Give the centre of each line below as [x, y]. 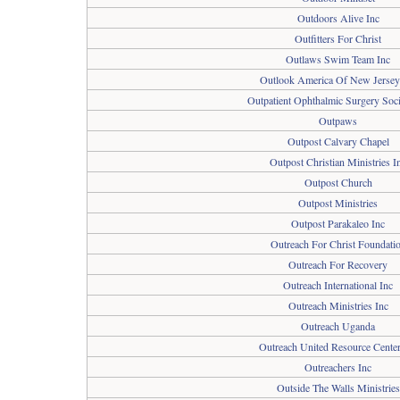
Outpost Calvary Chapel [338, 141]
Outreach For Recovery [338, 264]
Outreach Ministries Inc [338, 305]
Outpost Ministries [338, 203]
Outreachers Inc [338, 367]
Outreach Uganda [338, 326]
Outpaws [338, 121]
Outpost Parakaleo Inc [338, 223]
